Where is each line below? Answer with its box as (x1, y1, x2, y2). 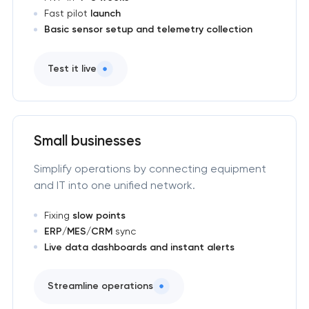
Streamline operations (47, 280, 153, 292)
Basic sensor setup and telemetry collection (43, 23, 252, 36)
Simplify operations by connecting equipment (33, 161, 266, 175)
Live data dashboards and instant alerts (43, 241, 235, 253)
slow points (72, 209, 126, 221)
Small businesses (33, 132, 141, 149)
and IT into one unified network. (33, 178, 195, 192)
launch (90, 8, 121, 20)
